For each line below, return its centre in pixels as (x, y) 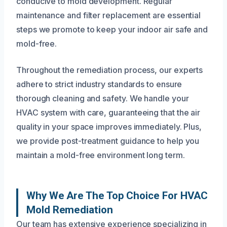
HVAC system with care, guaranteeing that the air (108, 112)
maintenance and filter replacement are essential (109, 15)
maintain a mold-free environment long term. (101, 155)
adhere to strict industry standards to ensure (99, 84)
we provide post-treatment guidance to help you (108, 141)
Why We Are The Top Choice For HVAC (117, 195)
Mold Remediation (70, 210)
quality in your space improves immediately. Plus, (109, 126)
